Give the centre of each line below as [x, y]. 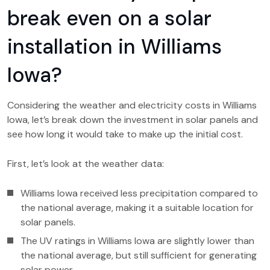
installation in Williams [115, 47]
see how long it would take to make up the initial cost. [125, 134]
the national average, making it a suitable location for [137, 208]
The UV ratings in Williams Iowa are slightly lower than [137, 241]
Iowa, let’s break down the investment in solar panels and [133, 120]
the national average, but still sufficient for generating [139, 255]
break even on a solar [109, 18]
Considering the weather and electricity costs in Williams [132, 105]
